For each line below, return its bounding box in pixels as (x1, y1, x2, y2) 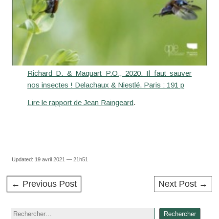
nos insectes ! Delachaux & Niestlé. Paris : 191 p (27, 81, 184, 89)
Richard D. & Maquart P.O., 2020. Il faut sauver (27, 69, 192, 78)
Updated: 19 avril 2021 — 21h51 (11, 156, 88, 163)
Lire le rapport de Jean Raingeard (27, 98, 133, 107)
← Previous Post (11, 179, 77, 189)
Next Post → (158, 179, 208, 189)
